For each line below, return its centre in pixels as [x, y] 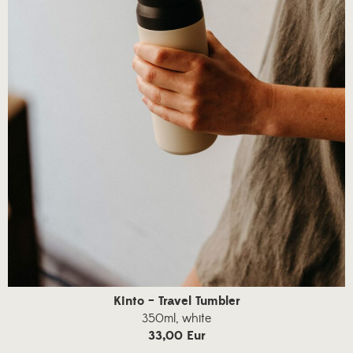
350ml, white [176, 318]
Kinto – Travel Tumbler [176, 301]
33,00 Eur [176, 335]
